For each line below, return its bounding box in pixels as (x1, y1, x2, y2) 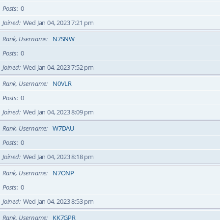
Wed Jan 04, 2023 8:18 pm (23, 152, 94, 161)
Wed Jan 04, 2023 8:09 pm (23, 108, 94, 116)
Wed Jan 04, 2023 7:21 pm (23, 18, 94, 27)
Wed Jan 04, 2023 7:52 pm (23, 63, 94, 72)
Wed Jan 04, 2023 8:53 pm (23, 197, 94, 206)
